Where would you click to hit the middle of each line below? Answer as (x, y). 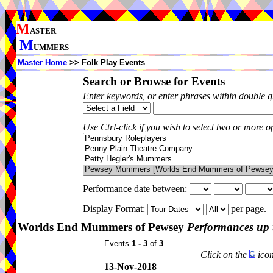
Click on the (225, 254)
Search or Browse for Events (154, 81)
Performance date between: (136, 189)
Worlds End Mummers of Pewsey (102, 227)
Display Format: (115, 209)
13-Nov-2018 (130, 267)
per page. (250, 209)
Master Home (42, 62)
